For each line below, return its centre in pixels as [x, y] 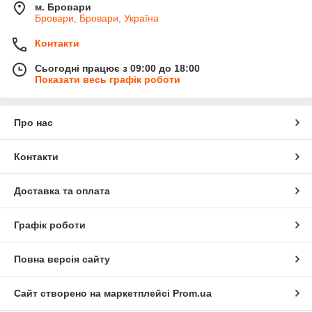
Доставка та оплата [62, 190]
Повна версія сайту [62, 259]
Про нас [33, 122]
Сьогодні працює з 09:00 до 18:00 [117, 68]
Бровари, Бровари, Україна [97, 18]
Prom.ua [192, 293]
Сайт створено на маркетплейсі [93, 293]
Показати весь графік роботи [108, 79]
